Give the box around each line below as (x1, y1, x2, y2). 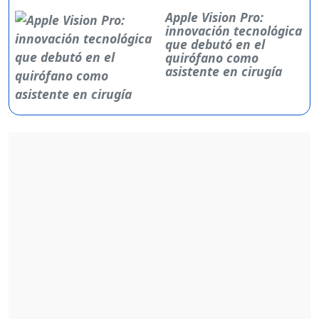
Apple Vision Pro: (165, 9, 264, 26)
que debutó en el (165, 36, 266, 53)
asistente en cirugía (165, 63, 283, 80)
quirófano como (165, 49, 259, 67)
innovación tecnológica (165, 22, 303, 40)
